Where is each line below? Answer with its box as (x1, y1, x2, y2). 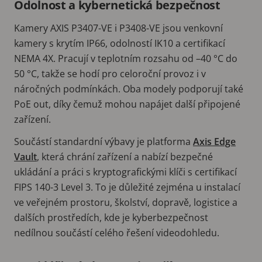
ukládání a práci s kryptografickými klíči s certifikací (14, 165, 237, 178)
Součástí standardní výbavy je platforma (14, 135, 193, 148)
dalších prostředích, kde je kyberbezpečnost (14, 211, 208, 224)
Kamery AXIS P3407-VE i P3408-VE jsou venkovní (14, 21, 223, 35)
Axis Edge (193, 135, 236, 148)
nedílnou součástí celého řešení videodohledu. (14, 226, 219, 239)
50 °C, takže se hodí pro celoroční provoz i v (14, 67, 206, 80)
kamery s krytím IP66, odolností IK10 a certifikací (14, 36, 225, 50)
